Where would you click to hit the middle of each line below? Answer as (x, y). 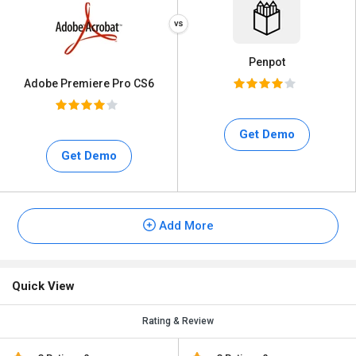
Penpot (267, 62)
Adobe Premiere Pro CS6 (89, 83)
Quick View (43, 286)
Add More (184, 226)
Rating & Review (178, 321)
